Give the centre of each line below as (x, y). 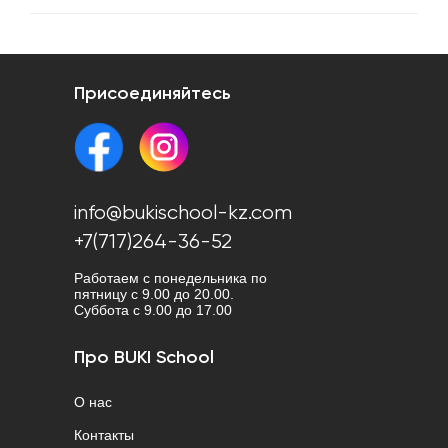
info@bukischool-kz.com (183, 214)
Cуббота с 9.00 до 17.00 (153, 310)
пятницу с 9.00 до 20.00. (154, 294)
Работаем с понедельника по (170, 278)
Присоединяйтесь (152, 94)
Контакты (104, 435)
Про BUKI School (144, 358)
